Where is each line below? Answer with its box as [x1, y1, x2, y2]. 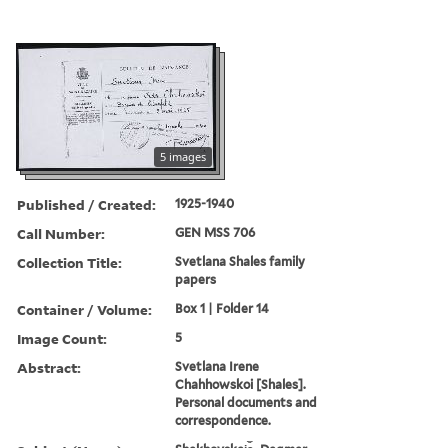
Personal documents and [175, 394, 318, 410]
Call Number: [17, 223, 105, 243]
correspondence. [175, 412, 272, 428]
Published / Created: [17, 194, 156, 214]
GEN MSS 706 [175, 224, 256, 240]
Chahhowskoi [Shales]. [175, 376, 307, 392]
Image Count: [17, 328, 107, 348]
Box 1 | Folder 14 [175, 300, 270, 316]
